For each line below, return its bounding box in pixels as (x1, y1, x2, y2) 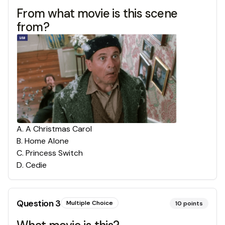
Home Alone (25, 135, 69, 146)
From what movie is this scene (17, 5, 178, 21)
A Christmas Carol (26, 123, 92, 134)
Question (17, 197, 55, 209)
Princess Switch (26, 147, 83, 158)
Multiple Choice (66, 198, 113, 207)
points (183, 199, 203, 207)
